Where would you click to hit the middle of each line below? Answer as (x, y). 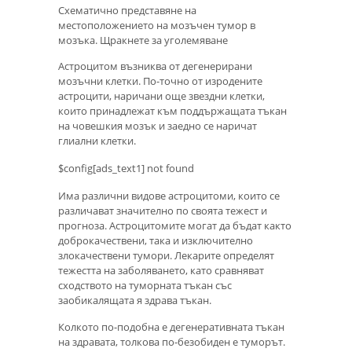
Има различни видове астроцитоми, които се (169, 195)
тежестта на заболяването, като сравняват (161, 270)
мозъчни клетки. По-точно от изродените (160, 81)
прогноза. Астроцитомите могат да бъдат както (175, 225)
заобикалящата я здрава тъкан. (135, 300)
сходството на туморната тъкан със (145, 285)
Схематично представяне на (127, 11)
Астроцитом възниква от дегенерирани (155, 66)
